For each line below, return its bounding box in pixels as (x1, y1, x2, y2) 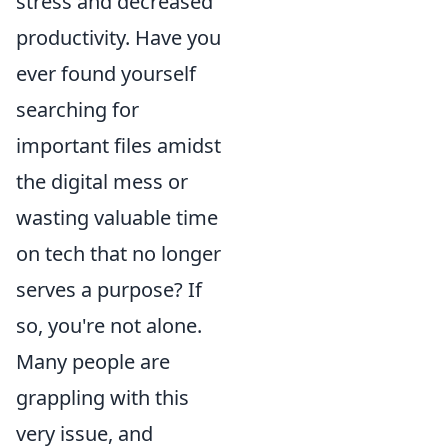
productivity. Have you (16, 24, 221, 51)
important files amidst (16, 132, 221, 159)
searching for (16, 96, 139, 123)
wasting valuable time (16, 204, 218, 231)
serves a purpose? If (16, 276, 202, 303)
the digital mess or (16, 168, 188, 195)
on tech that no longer (16, 240, 221, 267)
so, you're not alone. (16, 312, 202, 339)
